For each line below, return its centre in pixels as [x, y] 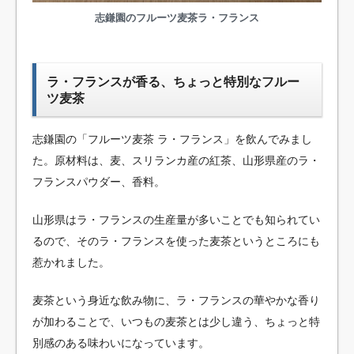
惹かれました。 [71, 262]
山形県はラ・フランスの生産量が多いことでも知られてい [176, 219]
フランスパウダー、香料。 [99, 181]
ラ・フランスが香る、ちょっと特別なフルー [173, 82]
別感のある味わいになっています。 [121, 343]
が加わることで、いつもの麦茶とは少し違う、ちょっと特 [176, 321]
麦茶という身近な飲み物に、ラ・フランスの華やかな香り [176, 300]
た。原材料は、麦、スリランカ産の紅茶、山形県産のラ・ [176, 160]
